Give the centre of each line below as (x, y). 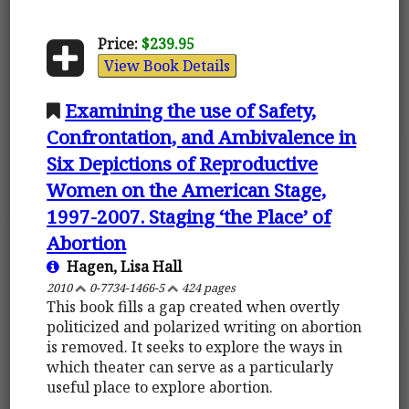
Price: (117, 43)
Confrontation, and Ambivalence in (202, 136)
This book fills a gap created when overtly (194, 306)
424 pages (208, 287)
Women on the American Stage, (187, 189)
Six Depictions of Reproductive (183, 163)
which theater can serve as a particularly (190, 367)
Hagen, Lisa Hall (121, 266)
